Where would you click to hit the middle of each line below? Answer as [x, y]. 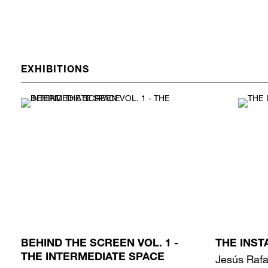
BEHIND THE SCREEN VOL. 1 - [100, 244]
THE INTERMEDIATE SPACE [93, 258]
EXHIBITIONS [55, 71]
